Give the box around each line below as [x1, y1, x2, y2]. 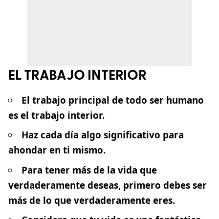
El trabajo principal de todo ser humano [21, 93, 204, 107]
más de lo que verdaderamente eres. [8, 194, 175, 207]
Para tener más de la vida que [21, 163, 157, 176]
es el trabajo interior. [8, 109, 105, 122]
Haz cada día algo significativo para [21, 129, 184, 142]
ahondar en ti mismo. [8, 144, 106, 157]
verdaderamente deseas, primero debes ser [8, 178, 207, 192]
